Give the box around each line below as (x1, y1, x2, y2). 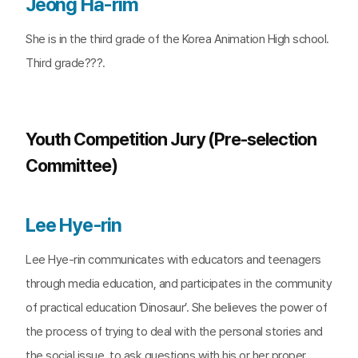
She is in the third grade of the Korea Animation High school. (26, 32, 329, 46)
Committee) (26, 155, 117, 176)
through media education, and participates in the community (26, 276, 332, 291)
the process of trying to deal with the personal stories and (26, 324, 323, 339)
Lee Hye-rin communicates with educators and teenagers (26, 253, 321, 267)
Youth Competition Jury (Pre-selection (26, 129, 316, 149)
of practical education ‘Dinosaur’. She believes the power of (26, 300, 327, 315)
